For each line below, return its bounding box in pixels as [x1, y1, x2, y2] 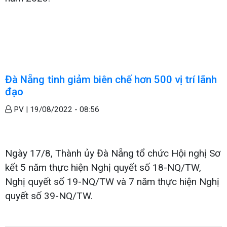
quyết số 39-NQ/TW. [5, 190, 93, 202]
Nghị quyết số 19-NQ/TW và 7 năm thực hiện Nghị [5, 175, 219, 187]
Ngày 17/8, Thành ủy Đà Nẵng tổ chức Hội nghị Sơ [5, 147, 220, 159]
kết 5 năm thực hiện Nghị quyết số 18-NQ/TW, [5, 161, 201, 173]
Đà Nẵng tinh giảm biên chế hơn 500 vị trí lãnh [5, 73, 217, 86]
